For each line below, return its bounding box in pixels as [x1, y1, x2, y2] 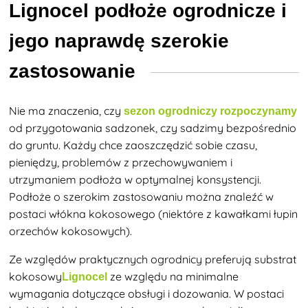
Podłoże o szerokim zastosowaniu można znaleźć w [9, 189, 274, 203]
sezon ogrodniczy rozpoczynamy [124, 104, 298, 117]
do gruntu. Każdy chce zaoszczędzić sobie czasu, [9, 137, 258, 152]
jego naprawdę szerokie [9, 30, 230, 52]
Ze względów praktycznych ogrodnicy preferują [9, 252, 255, 266]
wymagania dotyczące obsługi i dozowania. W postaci [9, 286, 285, 300]
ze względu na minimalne [107, 269, 239, 283]
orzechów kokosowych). [9, 223, 133, 238]
